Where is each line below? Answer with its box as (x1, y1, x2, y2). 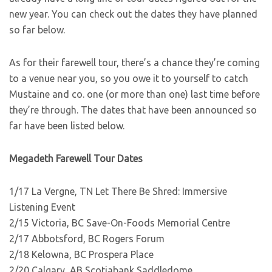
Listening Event (9, 202, 75, 212)
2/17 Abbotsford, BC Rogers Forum (9, 233, 165, 244)
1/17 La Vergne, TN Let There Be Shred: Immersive (9, 186, 227, 197)
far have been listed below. (9, 120, 124, 131)
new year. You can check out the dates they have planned (9, 8, 257, 19)
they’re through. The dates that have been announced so (9, 104, 257, 115)
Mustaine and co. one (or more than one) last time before (9, 89, 260, 100)
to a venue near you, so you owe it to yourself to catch (9, 73, 248, 84)
